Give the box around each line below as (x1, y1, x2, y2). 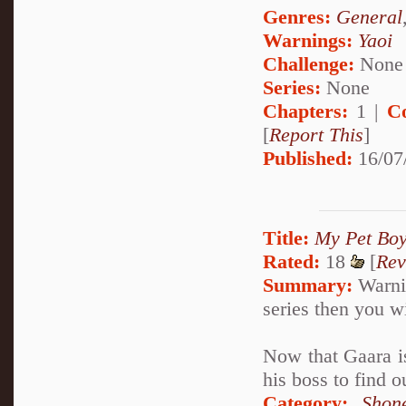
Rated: (263, 249, 320, 273)
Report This (269, 122, 363, 146)
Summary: (263, 273, 353, 296)
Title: (263, 226, 309, 249)
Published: (263, 146, 353, 169)
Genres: (263, 5, 336, 28)
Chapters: (263, 99, 348, 122)
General (336, 5, 402, 28)
